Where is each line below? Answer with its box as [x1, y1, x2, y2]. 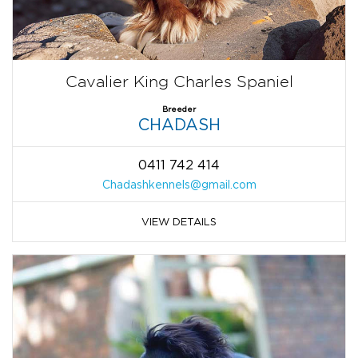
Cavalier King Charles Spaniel [65, 72, 293, 90]
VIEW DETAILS [141, 215, 217, 227]
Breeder [162, 104, 196, 113]
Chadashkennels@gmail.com [101, 177, 257, 190]
